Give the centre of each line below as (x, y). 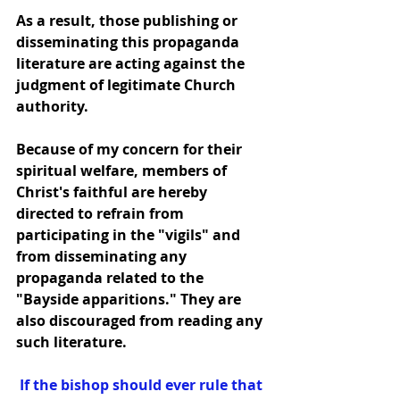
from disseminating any (103, 256)
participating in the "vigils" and (130, 235)
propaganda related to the (112, 278)
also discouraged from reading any (141, 321)
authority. (52, 106)
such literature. (71, 342)
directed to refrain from (102, 213)
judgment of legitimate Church (128, 85)
